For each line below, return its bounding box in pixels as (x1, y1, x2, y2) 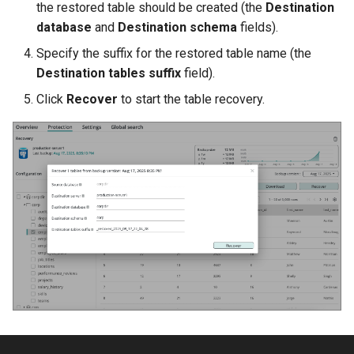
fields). (237, 20, 278, 36)
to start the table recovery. (118, 92, 265, 107)
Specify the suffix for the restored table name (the (36, 46, 311, 62)
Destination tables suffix (36, 66, 181, 81)
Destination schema (118, 20, 237, 36)
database (36, 20, 92, 36)
